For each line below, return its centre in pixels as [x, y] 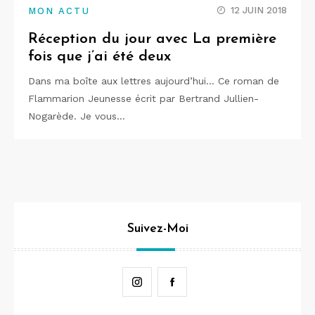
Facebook [210, 281]
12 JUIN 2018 [259, 10]
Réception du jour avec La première [152, 39]
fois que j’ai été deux [99, 57]
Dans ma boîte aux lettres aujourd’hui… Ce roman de [154, 81]
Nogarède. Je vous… [77, 116]
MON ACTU [59, 11]
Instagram [175, 281]
